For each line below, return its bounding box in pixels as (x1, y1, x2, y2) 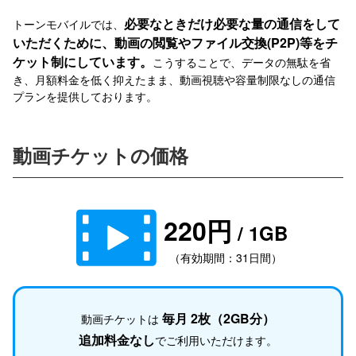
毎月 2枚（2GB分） (162, 309, 275, 328)
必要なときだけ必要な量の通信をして (124, 14, 340, 33)
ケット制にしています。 (13, 52, 153, 72)
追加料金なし (79, 331, 155, 350)
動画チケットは (81, 311, 162, 327)
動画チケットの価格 (13, 141, 188, 169)
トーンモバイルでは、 (13, 16, 124, 33)
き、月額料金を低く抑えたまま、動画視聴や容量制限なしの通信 (13, 72, 335, 88)
